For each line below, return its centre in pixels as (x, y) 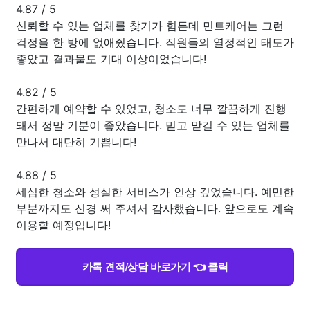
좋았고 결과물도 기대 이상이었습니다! (111, 58)
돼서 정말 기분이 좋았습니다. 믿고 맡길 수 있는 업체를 (153, 125)
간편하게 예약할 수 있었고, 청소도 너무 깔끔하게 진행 (151, 108)
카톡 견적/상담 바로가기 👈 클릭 (155, 266)
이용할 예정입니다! (63, 225)
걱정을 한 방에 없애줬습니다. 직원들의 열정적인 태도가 (155, 42)
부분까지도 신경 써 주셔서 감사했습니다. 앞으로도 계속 (155, 208)
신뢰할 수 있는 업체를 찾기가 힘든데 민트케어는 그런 (150, 25)
